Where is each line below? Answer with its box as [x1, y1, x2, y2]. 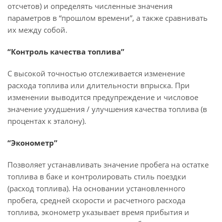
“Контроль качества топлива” [7, 47, 124, 56]
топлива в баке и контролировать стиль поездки [7, 171, 186, 181]
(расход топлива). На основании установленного [7, 183, 185, 193]
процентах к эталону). [7, 116, 86, 126]
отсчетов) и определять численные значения [7, 1, 172, 11]
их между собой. [7, 25, 67, 35]
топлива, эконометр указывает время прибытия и [7, 207, 189, 217]
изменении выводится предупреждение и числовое [7, 92, 198, 102]
